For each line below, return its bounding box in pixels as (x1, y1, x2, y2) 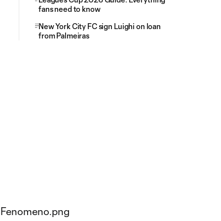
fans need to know (38, 4, 101, 13)
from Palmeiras (38, 31, 90, 40)
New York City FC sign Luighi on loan (38, 22, 161, 31)
